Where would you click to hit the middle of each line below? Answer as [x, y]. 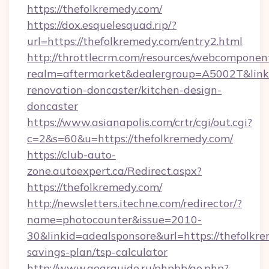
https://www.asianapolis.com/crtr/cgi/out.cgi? [140, 122]
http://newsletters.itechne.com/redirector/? [134, 203]
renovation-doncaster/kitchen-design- [124, 90]
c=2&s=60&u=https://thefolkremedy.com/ [130, 138]
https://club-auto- [71, 155]
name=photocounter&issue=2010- [114, 219]
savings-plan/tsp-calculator [97, 252]
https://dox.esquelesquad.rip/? [102, 25]
